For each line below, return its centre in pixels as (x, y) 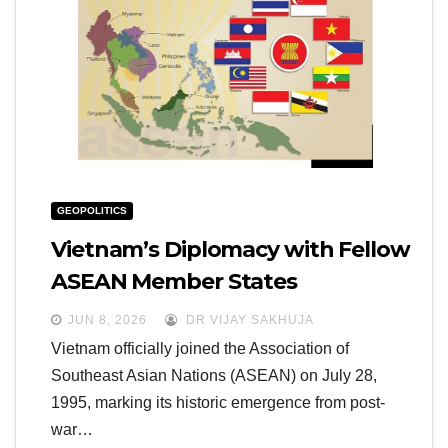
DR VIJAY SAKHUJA (248, 320)
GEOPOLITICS (92, 211)
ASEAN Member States (174, 282)
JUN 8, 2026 (107, 320)
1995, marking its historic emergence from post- (218, 403)
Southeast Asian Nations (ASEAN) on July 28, (214, 376)
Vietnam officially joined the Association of (200, 349)
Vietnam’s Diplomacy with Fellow (230, 250)
